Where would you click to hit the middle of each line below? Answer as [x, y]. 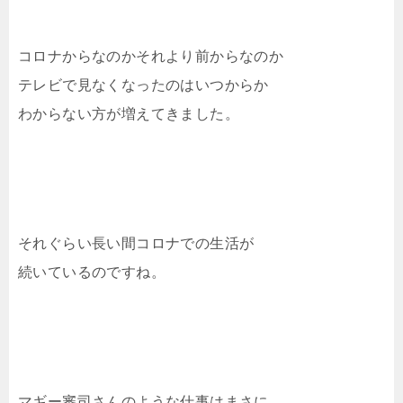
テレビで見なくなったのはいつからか [143, 85]
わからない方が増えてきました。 [129, 114]
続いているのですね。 [92, 273]
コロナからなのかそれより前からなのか [151, 57]
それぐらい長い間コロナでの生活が [136, 244]
